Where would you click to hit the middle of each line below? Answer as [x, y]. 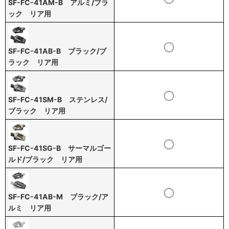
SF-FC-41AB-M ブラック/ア [58, 197]
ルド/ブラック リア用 [45, 159]
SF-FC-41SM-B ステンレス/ [58, 99]
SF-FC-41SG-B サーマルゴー [60, 148]
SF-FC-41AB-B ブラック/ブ [57, 51]
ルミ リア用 [30, 208]
